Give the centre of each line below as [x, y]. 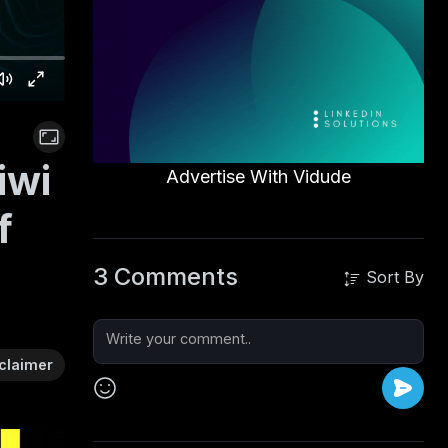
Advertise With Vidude [258, 177]
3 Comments [165, 277]
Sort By [392, 277]
